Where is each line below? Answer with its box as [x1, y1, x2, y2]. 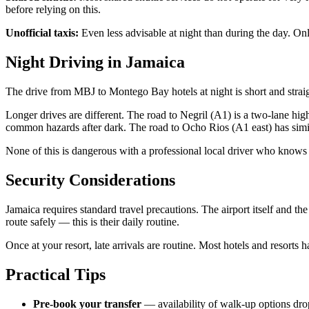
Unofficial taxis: [6, 27, 79, 39]
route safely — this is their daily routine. [6, 216, 179, 228]
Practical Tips [6, 265, 106, 283]
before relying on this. [6, 3, 101, 16]
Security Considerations [6, 171, 175, 190]
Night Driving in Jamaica [6, 53, 185, 72]
